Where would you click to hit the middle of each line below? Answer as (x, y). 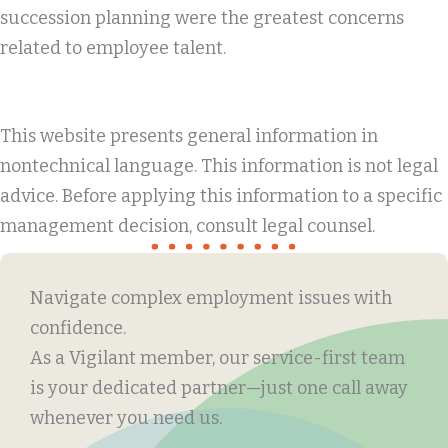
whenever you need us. (126, 417)
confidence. (78, 327)
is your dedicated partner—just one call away (219, 387)
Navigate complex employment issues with (211, 297)
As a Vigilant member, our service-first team (217, 357)
